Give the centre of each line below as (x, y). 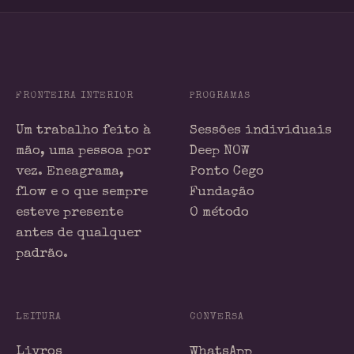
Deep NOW (220, 151)
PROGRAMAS (220, 96)
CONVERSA (217, 317)
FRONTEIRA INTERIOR (75, 96)
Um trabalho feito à (83, 130)
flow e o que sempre (82, 192)
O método (219, 213)
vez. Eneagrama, (70, 171)
